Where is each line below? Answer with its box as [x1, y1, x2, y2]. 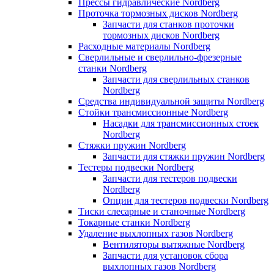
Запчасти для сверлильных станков [103, 73, 250, 84]
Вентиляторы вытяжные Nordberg [103, 239, 245, 250]
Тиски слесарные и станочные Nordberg [78, 206, 245, 217]
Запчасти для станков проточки [103, 18, 234, 29]
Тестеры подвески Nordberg [78, 161, 194, 172]
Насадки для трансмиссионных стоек [103, 117, 259, 128]
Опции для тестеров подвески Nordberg [103, 194, 268, 206]
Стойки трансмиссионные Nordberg [78, 106, 228, 117]
